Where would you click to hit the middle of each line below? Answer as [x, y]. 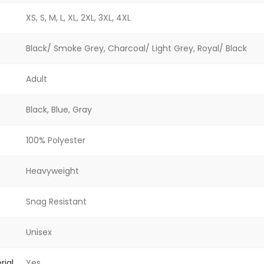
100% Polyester [56, 140]
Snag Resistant [56, 201]
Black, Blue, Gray [59, 109]
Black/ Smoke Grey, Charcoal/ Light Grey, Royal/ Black [136, 48]
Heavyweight [52, 171]
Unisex [39, 232]
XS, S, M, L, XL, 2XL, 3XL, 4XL [78, 17]
